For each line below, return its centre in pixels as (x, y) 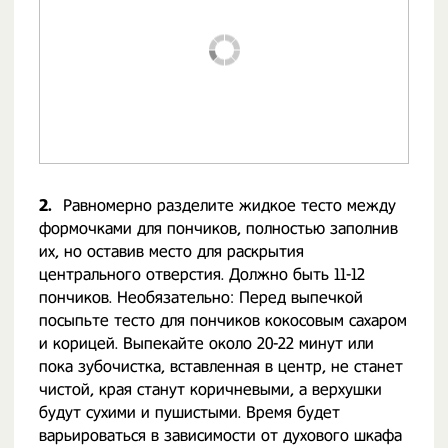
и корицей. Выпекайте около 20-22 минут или (206, 343)
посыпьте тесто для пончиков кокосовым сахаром (223, 320)
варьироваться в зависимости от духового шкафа (220, 435)
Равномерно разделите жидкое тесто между (229, 205)
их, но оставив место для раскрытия (171, 251)
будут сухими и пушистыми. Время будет (189, 412)
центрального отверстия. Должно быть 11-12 (202, 274)
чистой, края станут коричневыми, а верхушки (210, 389)
